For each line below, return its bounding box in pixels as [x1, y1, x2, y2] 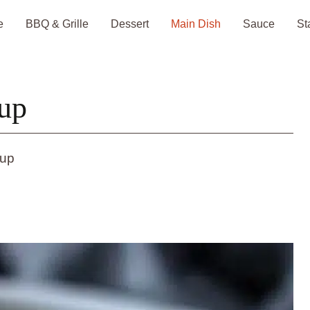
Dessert [111, 18, 149, 30]
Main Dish [171, 18, 221, 30]
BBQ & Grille [26, 18, 89, 30]
